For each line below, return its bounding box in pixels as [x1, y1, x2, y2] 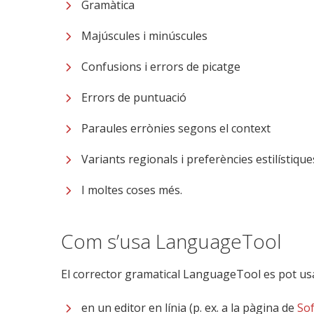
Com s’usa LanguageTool [61, 228, 282, 254]
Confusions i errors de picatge [81, 59, 240, 74]
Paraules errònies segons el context [81, 121, 271, 136]
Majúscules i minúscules [81, 28, 207, 43]
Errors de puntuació [81, 90, 186, 105]
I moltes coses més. [81, 182, 182, 198]
